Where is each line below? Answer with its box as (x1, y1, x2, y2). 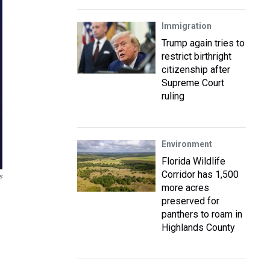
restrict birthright (162, 51, 231, 62)
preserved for (162, 195, 219, 207)
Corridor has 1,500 (162, 169, 239, 180)
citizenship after (162, 64, 230, 75)
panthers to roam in (162, 209, 242, 220)
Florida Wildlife (162, 155, 225, 167)
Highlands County (162, 222, 235, 233)
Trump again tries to (162, 37, 245, 49)
